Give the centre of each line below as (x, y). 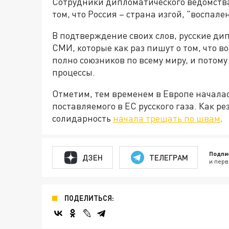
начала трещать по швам (167, 118)
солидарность (83, 118)
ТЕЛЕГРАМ (168, 157)
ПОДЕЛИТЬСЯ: (89, 198)
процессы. (74, 72)
